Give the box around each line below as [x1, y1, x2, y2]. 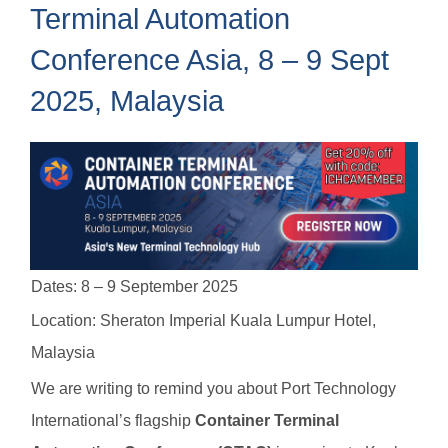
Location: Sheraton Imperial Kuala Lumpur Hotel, [30, 312, 376, 330]
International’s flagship [30, 412, 195, 430]
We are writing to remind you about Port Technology [30, 380, 396, 398]
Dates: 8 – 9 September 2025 [30, 278, 238, 296]
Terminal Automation [30, 3, 290, 35]
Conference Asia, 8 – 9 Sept [30, 44, 389, 76]
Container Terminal [194, 412, 339, 430]
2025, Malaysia [30, 85, 224, 117]
